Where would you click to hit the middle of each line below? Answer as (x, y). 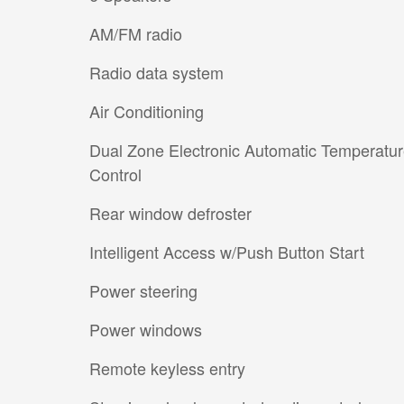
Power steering (143, 291)
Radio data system (156, 73)
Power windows (146, 330)
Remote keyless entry (167, 368)
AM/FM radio (136, 34)
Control (115, 174)
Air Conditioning (147, 111)
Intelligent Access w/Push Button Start (227, 252)
